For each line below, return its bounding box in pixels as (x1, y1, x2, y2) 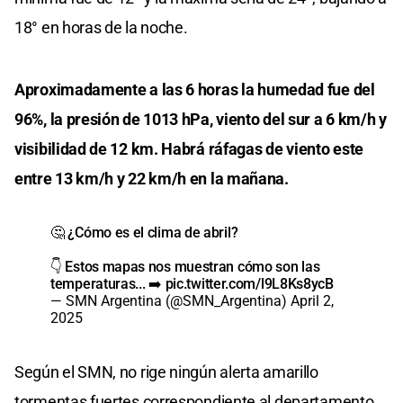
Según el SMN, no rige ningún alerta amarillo (14, 362, 318, 381)
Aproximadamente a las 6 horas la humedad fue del (14, 79, 375, 99)
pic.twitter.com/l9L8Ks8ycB (165, 274, 334, 292)
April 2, (291, 291, 334, 309)
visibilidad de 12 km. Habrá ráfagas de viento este (14, 139, 364, 158)
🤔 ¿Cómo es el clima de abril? (50, 223, 238, 241)
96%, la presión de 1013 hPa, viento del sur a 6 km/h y (14, 109, 387, 129)
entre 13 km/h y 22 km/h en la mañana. (14, 168, 289, 188)
